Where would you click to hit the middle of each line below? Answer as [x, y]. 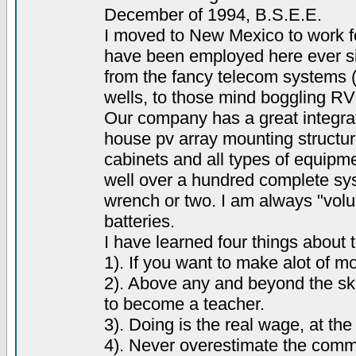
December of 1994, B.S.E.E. [213, 15]
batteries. [139, 221]
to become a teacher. [184, 304]
